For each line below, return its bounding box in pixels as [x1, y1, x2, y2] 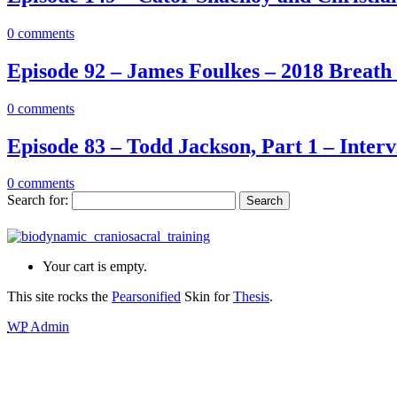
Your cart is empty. [43, 259, 147, 275]
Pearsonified [112, 289, 181, 305]
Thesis [233, 289, 269, 305]
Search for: [7, 192, 68, 208]
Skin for [181, 289, 233, 305]
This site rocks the [7, 289, 112, 305]
